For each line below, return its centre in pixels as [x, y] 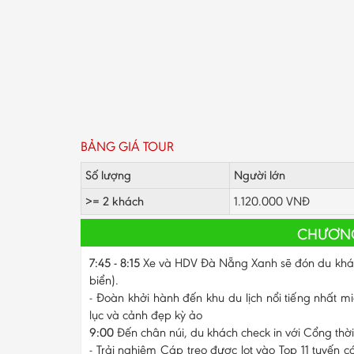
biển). [104, 280]
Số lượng [108, 175]
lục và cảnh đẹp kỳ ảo [146, 314]
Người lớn [260, 175]
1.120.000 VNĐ [272, 201]
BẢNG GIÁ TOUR [127, 146]
